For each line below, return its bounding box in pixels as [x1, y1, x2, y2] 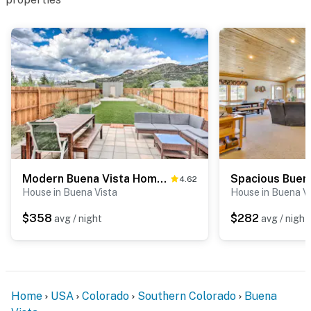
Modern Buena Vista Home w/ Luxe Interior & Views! [157, 171, 167, 185]
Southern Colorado [137, 289, 236, 303]
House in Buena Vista [22, 186, 117, 198]
